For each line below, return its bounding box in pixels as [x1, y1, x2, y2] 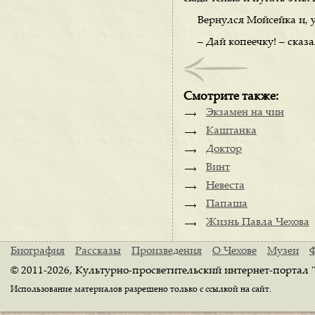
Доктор [206, 144, 242, 155]
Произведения [131, 246, 202, 257]
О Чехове [212, 246, 257, 257]
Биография [11, 246, 65, 257]
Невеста [206, 181, 245, 191]
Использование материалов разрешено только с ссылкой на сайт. [11, 285, 271, 294]
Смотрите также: [184, 91, 278, 103]
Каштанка [206, 126, 257, 136]
